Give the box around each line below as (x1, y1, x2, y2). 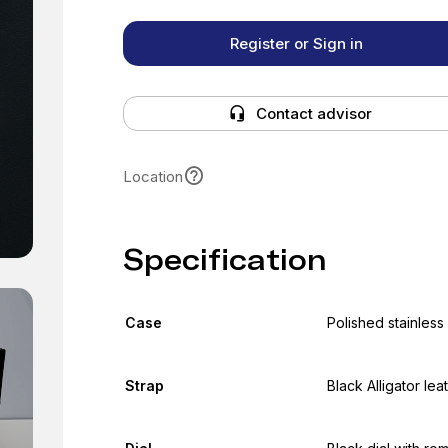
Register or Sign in (229, 34, 363, 53)
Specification (122, 243, 327, 277)
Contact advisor (255, 104, 372, 123)
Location (122, 166, 183, 186)
